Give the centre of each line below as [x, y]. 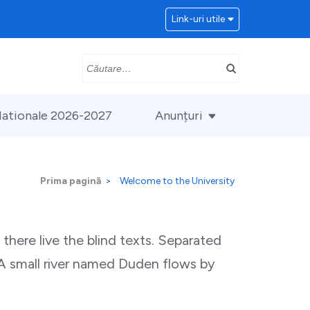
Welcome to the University [177, 181]
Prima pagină [71, 181]
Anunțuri [179, 116]
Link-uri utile [198, 19]
